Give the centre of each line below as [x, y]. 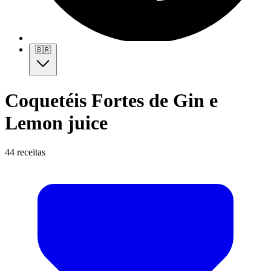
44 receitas [25, 152]
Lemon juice [56, 122]
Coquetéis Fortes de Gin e [111, 100]
